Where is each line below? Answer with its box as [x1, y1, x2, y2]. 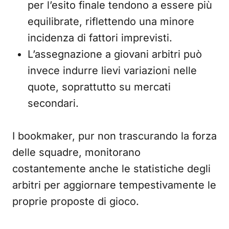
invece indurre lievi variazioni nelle [28, 64, 197, 77]
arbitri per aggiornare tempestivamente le [12, 179, 216, 191]
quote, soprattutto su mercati [28, 81, 171, 93]
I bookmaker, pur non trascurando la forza [12, 130, 217, 142]
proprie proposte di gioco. [12, 195, 139, 208]
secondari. [28, 97, 79, 109]
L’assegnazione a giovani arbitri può [28, 48, 202, 60]
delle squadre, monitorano [12, 146, 141, 158]
